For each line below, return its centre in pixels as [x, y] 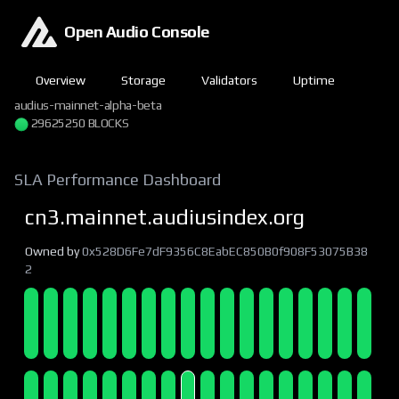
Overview [61, 80]
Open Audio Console [137, 32]
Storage [143, 80]
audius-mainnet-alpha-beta [88, 105]
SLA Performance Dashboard [118, 179]
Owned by [53, 251]
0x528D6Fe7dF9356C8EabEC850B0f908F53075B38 [225, 251]
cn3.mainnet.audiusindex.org [165, 217]
